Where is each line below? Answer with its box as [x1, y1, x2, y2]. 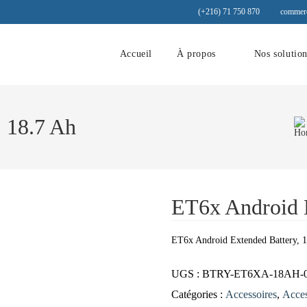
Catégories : [171, 288, 226, 300]
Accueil [119, 49, 152, 59]
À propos [176, 49, 216, 59]
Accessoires [225, 288, 278, 300]
